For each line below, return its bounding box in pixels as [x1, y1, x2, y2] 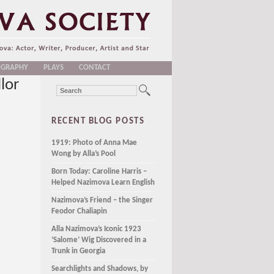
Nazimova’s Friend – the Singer [51, 197, 153, 204]
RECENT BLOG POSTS [51, 116, 145, 126]
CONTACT [79, 64, 110, 72]
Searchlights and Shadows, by [51, 265, 148, 273]
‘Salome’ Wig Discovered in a [51, 237, 146, 244]
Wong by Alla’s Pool [51, 150, 116, 158]
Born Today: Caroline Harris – [51, 168, 147, 176]
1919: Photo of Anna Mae [51, 139, 137, 147]
